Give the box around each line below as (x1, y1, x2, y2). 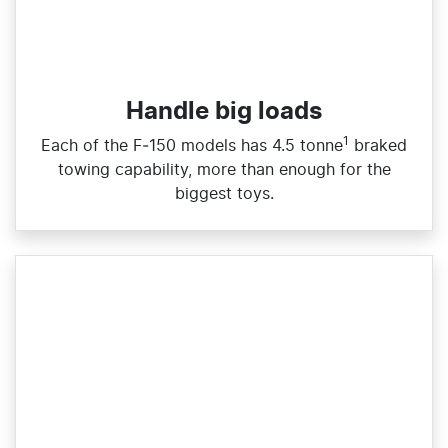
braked (349, 138, 407, 155)
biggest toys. (174, 186, 274, 203)
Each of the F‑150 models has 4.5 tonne (41, 138, 343, 155)
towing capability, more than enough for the (57, 162, 391, 179)
